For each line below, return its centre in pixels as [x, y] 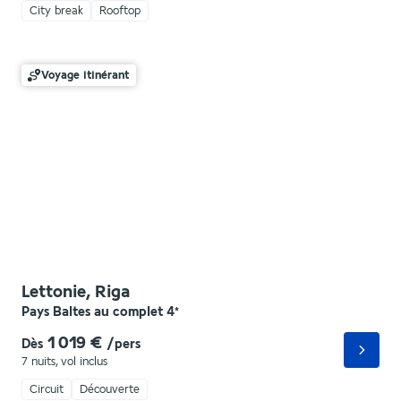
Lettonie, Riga [76, 292]
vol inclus [84, 362]
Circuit [47, 389]
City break [56, 11]
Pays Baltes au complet [92, 312]
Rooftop [120, 11]
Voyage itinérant [85, 75]
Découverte [110, 389]
